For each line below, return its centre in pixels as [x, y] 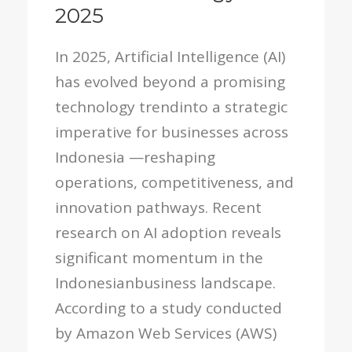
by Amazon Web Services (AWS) [166, 333]
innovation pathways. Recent [158, 207]
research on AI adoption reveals [168, 233]
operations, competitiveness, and [174, 182]
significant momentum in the [159, 258]
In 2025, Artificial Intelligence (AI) [170, 57]
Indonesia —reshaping [135, 157]
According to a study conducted [169, 308]
